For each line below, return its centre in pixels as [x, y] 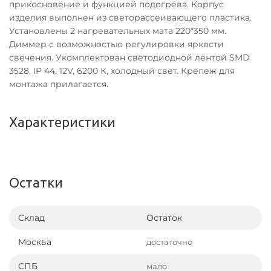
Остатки [36, 182]
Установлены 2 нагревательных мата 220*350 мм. [118, 31]
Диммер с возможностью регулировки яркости [116, 44]
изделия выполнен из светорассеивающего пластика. [130, 18]
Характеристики [62, 122]
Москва [35, 242]
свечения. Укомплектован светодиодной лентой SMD [129, 57]
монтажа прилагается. [59, 84]
